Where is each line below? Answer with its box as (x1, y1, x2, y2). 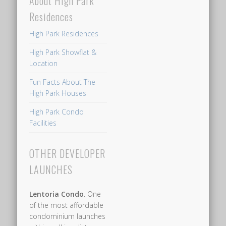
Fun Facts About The (29, 77, 96, 87)
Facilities (29, 118, 57, 128)
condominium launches (29, 211, 106, 221)
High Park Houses (29, 88, 87, 98)
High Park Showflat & (29, 47, 97, 58)
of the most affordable (29, 200, 104, 210)
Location (29, 59, 58, 69)
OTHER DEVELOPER (29, 145, 106, 161)
